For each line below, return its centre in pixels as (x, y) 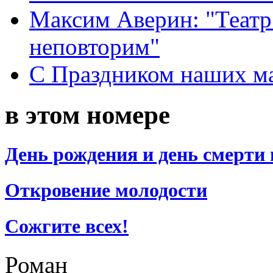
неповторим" (94, 46)
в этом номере (87, 115)
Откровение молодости (106, 190)
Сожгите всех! (67, 226)
